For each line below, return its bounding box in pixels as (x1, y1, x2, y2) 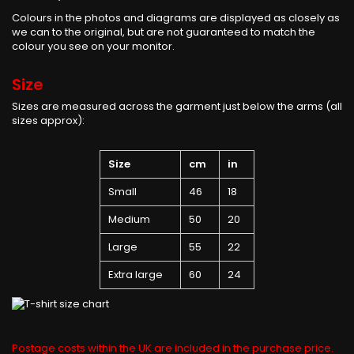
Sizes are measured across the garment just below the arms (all (12, 98, 342, 114)
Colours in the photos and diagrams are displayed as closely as (12, 9, 340, 25)
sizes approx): (12, 112, 85, 128)
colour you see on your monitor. (12, 38, 175, 54)
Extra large (108, 266, 163, 282)
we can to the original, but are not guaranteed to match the (12, 24, 315, 40)
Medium (108, 211, 150, 227)
